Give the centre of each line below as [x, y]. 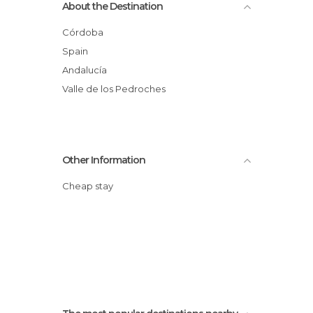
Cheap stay [91, 186]
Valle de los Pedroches [117, 89]
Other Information [104, 160]
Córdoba [86, 32]
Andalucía [88, 70]
